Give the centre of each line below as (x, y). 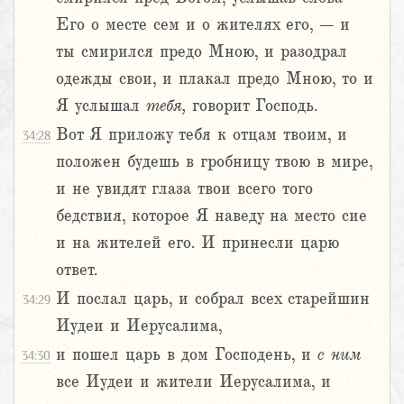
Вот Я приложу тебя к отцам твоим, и (202, 135)
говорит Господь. (252, 106)
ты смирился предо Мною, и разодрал (202, 52)
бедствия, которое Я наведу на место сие (211, 216)
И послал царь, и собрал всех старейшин (213, 299)
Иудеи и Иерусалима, (139, 326)
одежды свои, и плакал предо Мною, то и (215, 79)
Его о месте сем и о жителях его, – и (203, 25)
